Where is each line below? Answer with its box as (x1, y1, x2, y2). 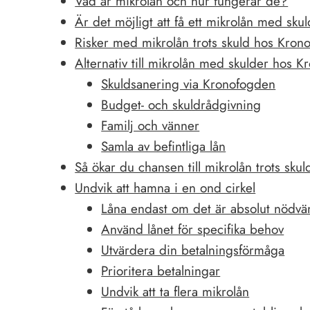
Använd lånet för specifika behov (101, 219, 284, 239)
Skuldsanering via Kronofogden (101, 74, 276, 93)
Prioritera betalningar (101, 261, 221, 280)
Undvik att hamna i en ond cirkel (75, 178, 256, 197)
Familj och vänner (101, 116, 200, 135)
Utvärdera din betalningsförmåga (101, 240, 285, 259)
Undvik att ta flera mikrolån (101, 282, 250, 301)
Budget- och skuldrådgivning (101, 95, 262, 114)
